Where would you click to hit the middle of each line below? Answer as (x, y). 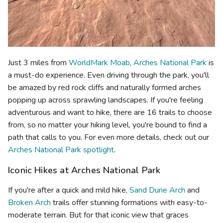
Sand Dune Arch (157, 190)
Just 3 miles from (38, 62)
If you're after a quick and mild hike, (69, 190)
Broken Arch (29, 202)
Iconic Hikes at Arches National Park (84, 170)
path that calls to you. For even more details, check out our (109, 137)
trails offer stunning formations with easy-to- (129, 202)
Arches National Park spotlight (61, 150)
